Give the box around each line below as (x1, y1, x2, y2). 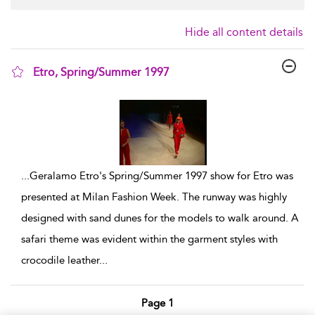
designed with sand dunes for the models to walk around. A (21, 212, 299, 224)
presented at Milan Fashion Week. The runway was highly (21, 191, 287, 203)
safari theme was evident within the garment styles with (21, 233, 278, 245)
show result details (31, 85, 117, 96)
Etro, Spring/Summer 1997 (33, 65, 169, 79)
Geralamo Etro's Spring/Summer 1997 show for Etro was (30, 169, 293, 182)
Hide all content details (185, 25, 303, 39)
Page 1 (141, 297, 174, 309)
